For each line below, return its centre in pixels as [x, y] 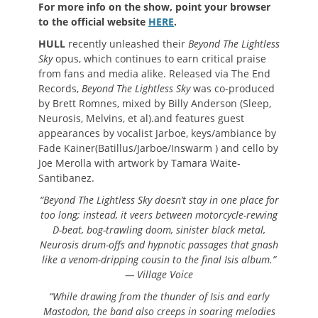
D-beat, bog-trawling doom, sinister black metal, [159, 230]
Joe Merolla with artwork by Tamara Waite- [139, 163]
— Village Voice [159, 275]
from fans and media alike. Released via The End [154, 74]
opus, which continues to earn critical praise [159, 59]
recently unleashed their [127, 44]
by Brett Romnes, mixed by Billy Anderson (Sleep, [155, 104]
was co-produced [232, 89]
